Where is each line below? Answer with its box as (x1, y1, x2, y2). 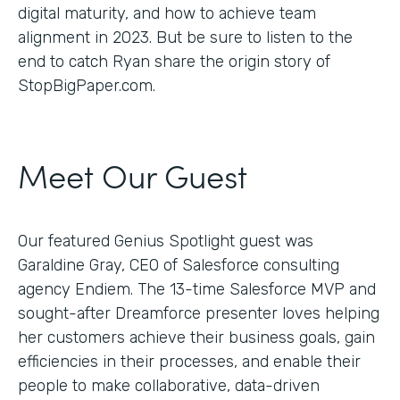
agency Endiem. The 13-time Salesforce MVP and (18, 279, 376, 299)
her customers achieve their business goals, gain (18, 327, 375, 347)
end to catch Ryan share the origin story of (18, 51, 330, 71)
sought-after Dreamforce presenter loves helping (18, 303, 379, 323)
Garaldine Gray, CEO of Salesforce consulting (18, 254, 339, 275)
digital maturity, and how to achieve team (18, 3, 316, 23)
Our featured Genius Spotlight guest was (18, 230, 313, 251)
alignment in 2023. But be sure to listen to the (18, 27, 353, 47)
